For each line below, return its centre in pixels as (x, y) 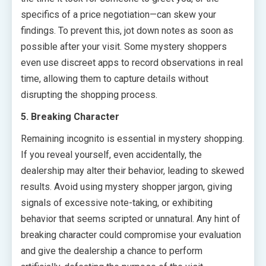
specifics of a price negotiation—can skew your (118, 15)
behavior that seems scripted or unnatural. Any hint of (131, 219)
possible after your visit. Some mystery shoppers (124, 47)
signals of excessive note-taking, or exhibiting (117, 203)
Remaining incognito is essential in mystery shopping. (132, 139)
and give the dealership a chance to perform (112, 251)
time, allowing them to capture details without (115, 79)
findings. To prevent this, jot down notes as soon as (127, 31)
